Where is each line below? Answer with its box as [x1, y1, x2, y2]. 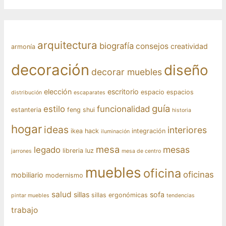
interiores [167, 124, 207, 135]
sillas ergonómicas [91, 191, 148, 199]
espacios [166, 88, 194, 96]
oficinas [183, 169, 214, 180]
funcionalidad [97, 103, 150, 114]
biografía [99, 40, 134, 51]
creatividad [171, 41, 208, 50]
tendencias [166, 192, 195, 199]
